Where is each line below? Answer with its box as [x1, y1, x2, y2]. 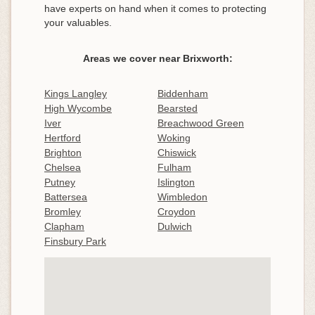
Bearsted [157, 102, 198, 114]
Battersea [44, 191, 87, 202]
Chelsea [44, 161, 81, 173]
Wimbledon [157, 191, 207, 202]
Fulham [157, 161, 191, 173]
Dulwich [157, 220, 192, 232]
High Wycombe [44, 102, 112, 114]
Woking [157, 131, 191, 143]
